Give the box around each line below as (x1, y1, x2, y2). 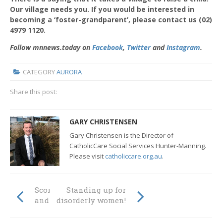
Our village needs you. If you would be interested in (10, 4, 194, 14)
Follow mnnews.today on (10, 43, 92, 53)
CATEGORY (22, 67, 56, 76)
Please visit (69, 152, 105, 161)
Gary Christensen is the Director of (69, 131, 173, 140)
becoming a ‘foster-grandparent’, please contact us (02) (10, 15, 212, 25)
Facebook (92, 43, 123, 53)
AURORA (56, 67, 82, 76)
